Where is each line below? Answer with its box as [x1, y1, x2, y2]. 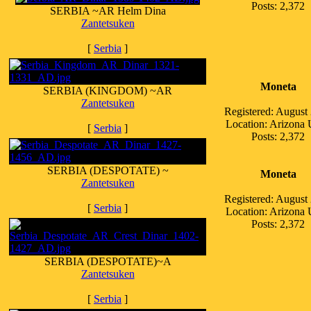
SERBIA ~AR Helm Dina [49, 5, 166, 17]
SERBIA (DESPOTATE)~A [44, 255, 171, 267]
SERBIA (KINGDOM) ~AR [43, 85, 172, 96]
